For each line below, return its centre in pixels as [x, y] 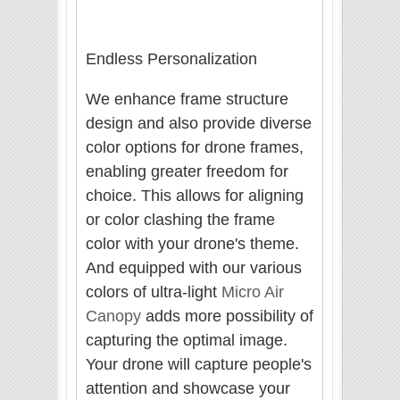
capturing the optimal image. [187, 341]
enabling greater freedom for [187, 172]
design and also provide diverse [199, 124]
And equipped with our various [194, 268]
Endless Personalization [171, 59]
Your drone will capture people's [199, 365]
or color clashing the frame [180, 220]
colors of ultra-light [154, 292]
